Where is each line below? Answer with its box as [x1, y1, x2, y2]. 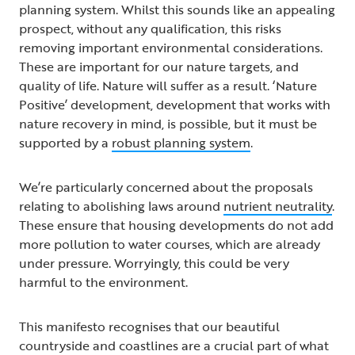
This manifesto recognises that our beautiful [19, 316, 280, 336]
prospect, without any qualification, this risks [19, 18, 281, 38]
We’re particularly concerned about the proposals [19, 177, 313, 197]
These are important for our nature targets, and [19, 56, 299, 76]
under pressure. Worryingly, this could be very [19, 253, 289, 273]
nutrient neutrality [223, 196, 332, 216]
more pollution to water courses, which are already [19, 234, 320, 254]
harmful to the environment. [19, 272, 193, 292]
